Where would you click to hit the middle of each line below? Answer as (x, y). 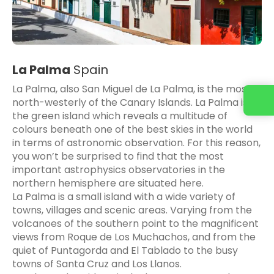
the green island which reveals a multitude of (120, 116)
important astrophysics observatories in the (119, 169)
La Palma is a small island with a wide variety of (124, 196)
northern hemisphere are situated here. (108, 183)
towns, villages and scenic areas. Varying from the (132, 210)
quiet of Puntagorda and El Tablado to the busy (125, 250)
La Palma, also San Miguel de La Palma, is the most (131, 89)
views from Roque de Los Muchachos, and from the (134, 237)
